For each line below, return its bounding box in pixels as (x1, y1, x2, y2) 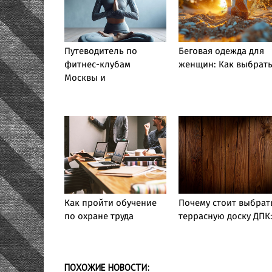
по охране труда (64, 209, 134, 224)
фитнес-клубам (64, 58, 131, 72)
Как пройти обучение (64, 196, 157, 211)
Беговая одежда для (178, 44, 264, 59)
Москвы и (64, 71, 106, 86)
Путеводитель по (64, 44, 137, 59)
